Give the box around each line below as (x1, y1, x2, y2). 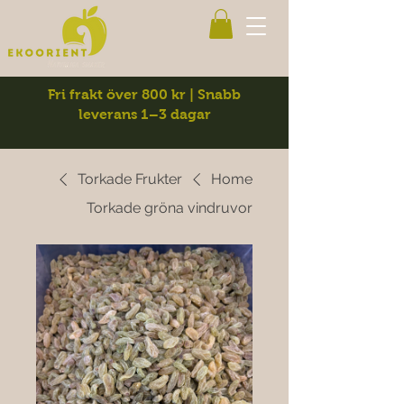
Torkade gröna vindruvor (87, 199, 252, 217)
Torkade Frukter (78, 170, 182, 188)
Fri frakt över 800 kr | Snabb (48, 87, 241, 103)
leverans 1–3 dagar (78, 106, 211, 123)
